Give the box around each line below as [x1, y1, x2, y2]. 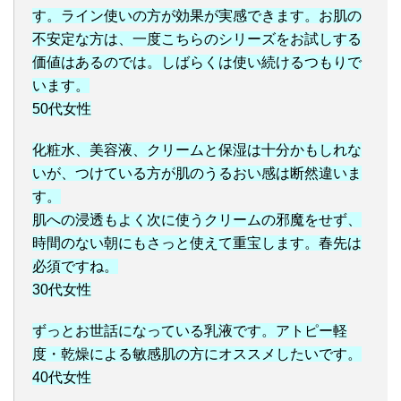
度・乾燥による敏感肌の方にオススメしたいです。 [32, 346, 362, 363]
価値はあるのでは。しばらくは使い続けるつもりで [32, 55, 362, 71]
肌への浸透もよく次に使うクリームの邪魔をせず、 [32, 212, 362, 228]
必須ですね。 [32, 259, 118, 275]
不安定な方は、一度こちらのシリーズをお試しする [32, 31, 362, 47]
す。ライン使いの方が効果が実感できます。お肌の [32, 8, 362, 24]
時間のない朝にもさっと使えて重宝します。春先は [32, 235, 362, 252]
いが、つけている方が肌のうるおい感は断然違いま [32, 166, 362, 182]
